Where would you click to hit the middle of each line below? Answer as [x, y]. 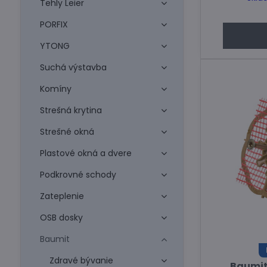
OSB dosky [61, 218]
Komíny [55, 89]
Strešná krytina [71, 110]
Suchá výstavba [73, 67]
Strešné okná [67, 132]
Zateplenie [62, 196]
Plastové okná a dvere [86, 153]
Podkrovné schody [78, 175]
